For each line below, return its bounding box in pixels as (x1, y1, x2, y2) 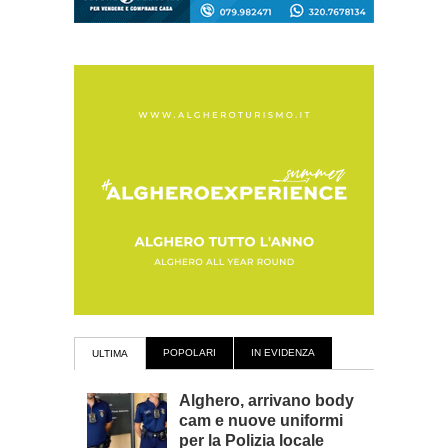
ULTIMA (92, 348, 128, 359)
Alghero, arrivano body (179, 392, 354, 409)
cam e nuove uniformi (179, 412, 343, 429)
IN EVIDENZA (251, 347, 315, 358)
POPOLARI (163, 347, 216, 358)
